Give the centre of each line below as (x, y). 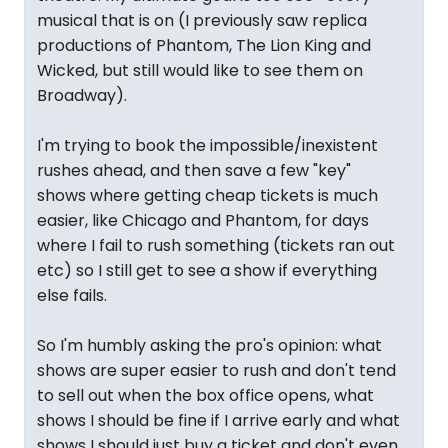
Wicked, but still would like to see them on (200, 70)
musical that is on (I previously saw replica (202, 20)
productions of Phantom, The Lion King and (204, 45)
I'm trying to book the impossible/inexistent (207, 145)
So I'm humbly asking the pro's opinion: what (209, 345)
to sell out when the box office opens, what (205, 395)
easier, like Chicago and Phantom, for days (203, 220)
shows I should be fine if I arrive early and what (218, 420)
